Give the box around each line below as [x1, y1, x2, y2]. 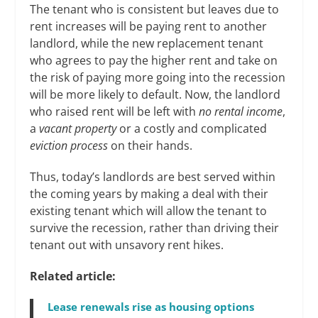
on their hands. [111, 137, 193, 153]
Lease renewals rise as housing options [48, 299, 255, 314]
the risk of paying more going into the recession [30, 69, 286, 85]
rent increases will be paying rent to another [30, 18, 268, 34]
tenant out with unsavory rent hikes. [30, 236, 224, 253]
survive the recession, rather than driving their [30, 219, 280, 236]
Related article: [30, 268, 116, 284]
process [70, 137, 111, 153]
